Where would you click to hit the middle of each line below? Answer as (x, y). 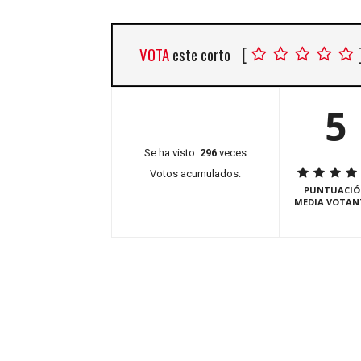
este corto (203, 54)
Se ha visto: (172, 153)
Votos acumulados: (195, 174)
